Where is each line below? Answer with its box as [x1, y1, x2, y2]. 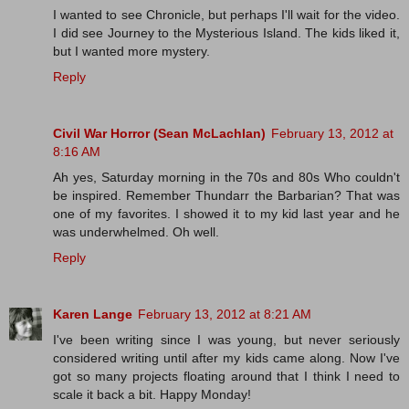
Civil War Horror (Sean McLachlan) [53, 126, 266, 142]
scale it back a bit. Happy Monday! [53, 387, 251, 403]
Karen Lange [53, 307, 132, 322]
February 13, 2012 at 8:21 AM [138, 307, 311, 322]
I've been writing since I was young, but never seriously [53, 332, 400, 348]
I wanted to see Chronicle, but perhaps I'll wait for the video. [53, 7, 400, 23]
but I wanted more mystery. [53, 44, 210, 59]
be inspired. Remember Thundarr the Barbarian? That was [53, 188, 400, 204]
